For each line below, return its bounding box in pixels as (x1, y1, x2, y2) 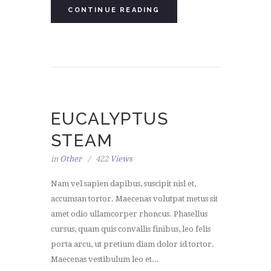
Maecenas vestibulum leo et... (51, 254, 159, 264)
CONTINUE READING (68, 5, 160, 14)
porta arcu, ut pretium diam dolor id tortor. (51, 239, 214, 249)
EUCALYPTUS (51, 109, 168, 129)
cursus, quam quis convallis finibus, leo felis (51, 224, 211, 233)
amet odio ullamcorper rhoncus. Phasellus (51, 209, 207, 218)
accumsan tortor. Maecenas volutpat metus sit (51, 194, 218, 203)
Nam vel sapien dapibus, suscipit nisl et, (51, 178, 196, 188)
